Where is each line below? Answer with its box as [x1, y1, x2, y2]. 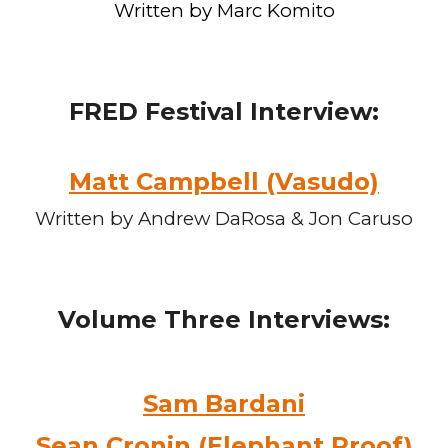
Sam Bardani [143, 389, 305, 418]
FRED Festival [69, 97, 250, 126]
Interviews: [248, 305, 390, 334]
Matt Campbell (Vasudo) [69, 167, 379, 196]
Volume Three [58, 305, 248, 334]
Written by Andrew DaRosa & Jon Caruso [35, 207, 413, 230]
